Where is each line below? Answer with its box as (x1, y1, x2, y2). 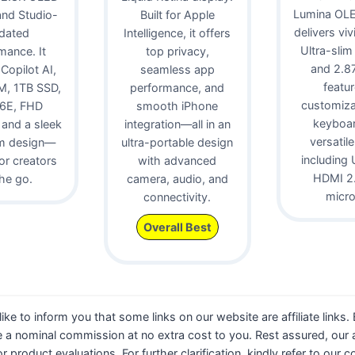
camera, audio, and (126, 171, 228, 185)
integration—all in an (124, 116, 231, 131)
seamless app (139, 62, 215, 76)
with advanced (138, 153, 217, 167)
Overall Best (143, 219, 212, 234)
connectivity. (143, 189, 212, 204)
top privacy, (145, 44, 209, 58)
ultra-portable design (121, 135, 234, 149)
